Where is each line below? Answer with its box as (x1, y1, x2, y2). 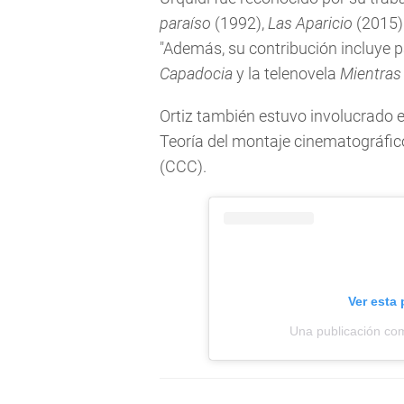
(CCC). (160, 157, 207, 177)
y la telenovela (233, 64, 340, 84)
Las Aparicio (268, 14, 353, 33)
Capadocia (160, 64, 233, 84)
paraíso (160, 14, 211, 33)
